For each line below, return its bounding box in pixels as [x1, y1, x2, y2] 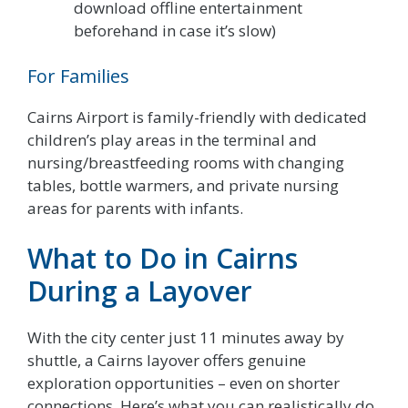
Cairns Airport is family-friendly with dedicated [27, 106, 367, 127]
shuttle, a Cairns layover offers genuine [27, 350, 306, 372]
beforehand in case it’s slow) [74, 20, 276, 42]
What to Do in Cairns [27, 240, 298, 278]
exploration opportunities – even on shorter [27, 372, 340, 394]
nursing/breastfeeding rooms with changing [27, 151, 344, 173]
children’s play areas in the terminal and [27, 128, 317, 150]
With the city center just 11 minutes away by [27, 327, 344, 349]
